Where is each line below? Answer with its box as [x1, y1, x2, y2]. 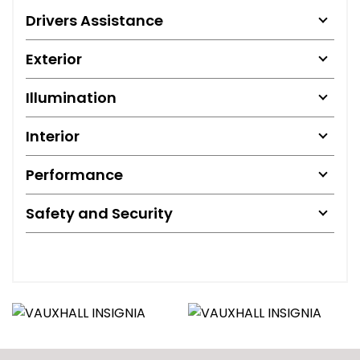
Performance [26, 164, 123, 185]
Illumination [26, 87, 117, 108]
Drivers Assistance [26, 10, 163, 31]
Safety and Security [26, 202, 173, 223]
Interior [26, 125, 80, 146]
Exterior [26, 48, 82, 69]
